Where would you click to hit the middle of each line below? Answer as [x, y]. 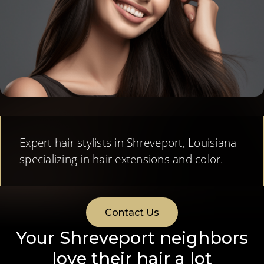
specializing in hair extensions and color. [122, 159]
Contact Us [132, 212]
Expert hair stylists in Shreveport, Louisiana [128, 142]
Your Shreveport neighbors [132, 237]
